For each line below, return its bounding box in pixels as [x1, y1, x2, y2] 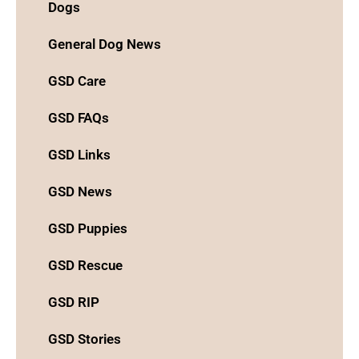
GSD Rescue [48, 256, 123, 273]
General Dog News [48, 35, 161, 52]
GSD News [48, 183, 112, 200]
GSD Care [48, 72, 106, 89]
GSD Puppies [48, 220, 127, 236]
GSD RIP [48, 293, 99, 310]
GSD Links [48, 146, 111, 163]
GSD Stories [48, 330, 121, 347]
